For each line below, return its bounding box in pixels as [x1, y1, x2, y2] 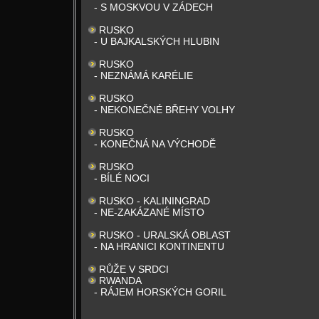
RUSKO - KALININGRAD [99, 195, 210, 206]
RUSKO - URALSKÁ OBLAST [99, 229, 231, 241]
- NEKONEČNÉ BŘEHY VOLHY [94, 104, 235, 115]
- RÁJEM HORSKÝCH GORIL [94, 286, 226, 298]
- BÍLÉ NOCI [94, 172, 150, 184]
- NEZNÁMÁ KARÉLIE [94, 70, 193, 81]
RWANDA [99, 275, 142, 286]
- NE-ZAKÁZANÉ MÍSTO [94, 206, 204, 218]
